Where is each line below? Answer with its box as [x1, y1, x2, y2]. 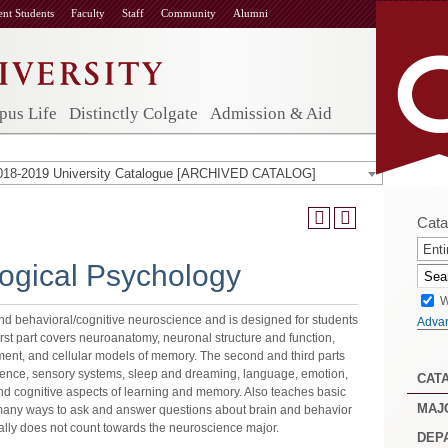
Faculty [71, 7, 105, 19]
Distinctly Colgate [69, 104, 198, 123]
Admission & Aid [210, 104, 332, 123]
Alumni [233, 7, 268, 19]
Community [161, 7, 216, 19]
